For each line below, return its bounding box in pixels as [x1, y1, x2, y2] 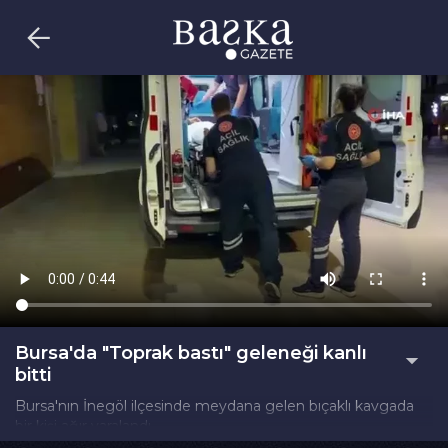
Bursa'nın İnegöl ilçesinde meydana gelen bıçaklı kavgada [15, 397, 414, 415]
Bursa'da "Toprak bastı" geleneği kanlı [15, 342, 367, 364]
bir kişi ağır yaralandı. [15, 417, 154, 435]
